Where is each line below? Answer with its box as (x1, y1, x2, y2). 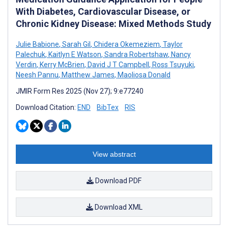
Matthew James (60, 71, 115, 79)
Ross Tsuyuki (151, 61, 194, 69)
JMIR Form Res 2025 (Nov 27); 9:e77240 (16, 87, 144, 96)
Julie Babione (16, 40, 59, 49)
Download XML (93, 203, 142, 212)
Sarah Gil (61, 40, 91, 49)
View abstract (92, 150, 136, 159)
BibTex (97, 103, 119, 112)
